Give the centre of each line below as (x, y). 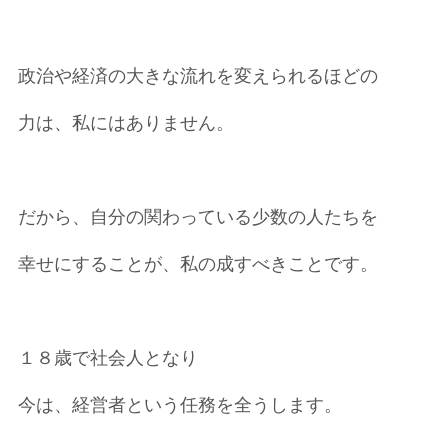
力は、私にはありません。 (125, 123)
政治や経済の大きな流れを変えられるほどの (197, 76)
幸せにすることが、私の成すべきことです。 (197, 264)
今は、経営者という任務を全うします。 (179, 405)
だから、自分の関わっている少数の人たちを (197, 217)
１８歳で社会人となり (107, 358)
